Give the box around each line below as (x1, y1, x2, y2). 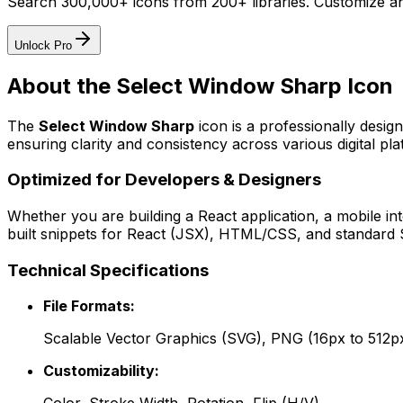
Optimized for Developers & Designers (7, 169, 321, 191)
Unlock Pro (14, 38, 72, 52)
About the (7, 72, 116, 99)
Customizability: (43, 362, 159, 381)
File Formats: (43, 297, 135, 316)
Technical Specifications (7, 259, 209, 281)
